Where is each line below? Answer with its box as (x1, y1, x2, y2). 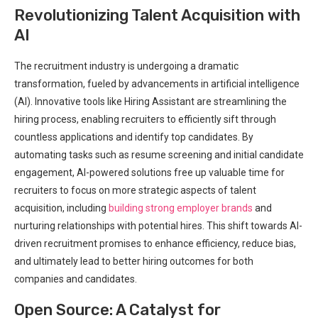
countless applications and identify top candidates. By (14, 131, 253, 143)
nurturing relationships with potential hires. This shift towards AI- (14, 219, 302, 231)
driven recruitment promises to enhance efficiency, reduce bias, (14, 237, 296, 249)
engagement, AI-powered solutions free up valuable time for (14, 166, 285, 178)
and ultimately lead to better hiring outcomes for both (14, 255, 253, 267)
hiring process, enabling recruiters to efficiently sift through (14, 113, 276, 125)
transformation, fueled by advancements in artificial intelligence (14, 77, 300, 89)
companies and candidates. (14, 273, 137, 285)
